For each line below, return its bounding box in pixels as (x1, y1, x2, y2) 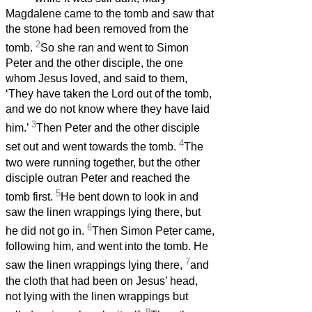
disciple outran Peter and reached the (6, 171, 190, 184)
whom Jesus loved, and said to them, (6, 72, 187, 85)
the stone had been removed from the (6, 22, 189, 35)
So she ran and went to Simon (40, 42, 189, 54)
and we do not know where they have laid (6, 103, 210, 116)
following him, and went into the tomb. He (6, 240, 208, 253)
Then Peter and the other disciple (36, 122, 200, 134)
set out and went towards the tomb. (6, 141, 179, 153)
